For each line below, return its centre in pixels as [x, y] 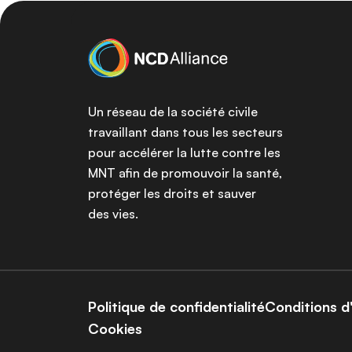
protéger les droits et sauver [172, 193]
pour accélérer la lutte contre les [184, 152]
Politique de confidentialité [176, 306]
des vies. [113, 214]
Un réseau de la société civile [173, 112]
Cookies [115, 328]
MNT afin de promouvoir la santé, [185, 173]
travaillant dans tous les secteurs [185, 132]
